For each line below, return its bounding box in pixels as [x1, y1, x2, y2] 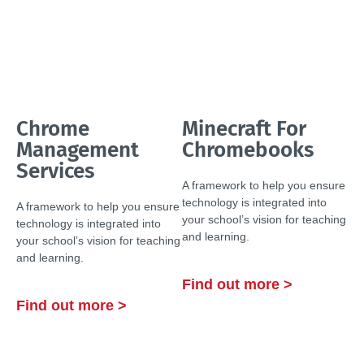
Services [16, 158, 94, 184]
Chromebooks [182, 137, 314, 162]
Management [16, 137, 139, 162]
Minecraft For [182, 116, 306, 141]
